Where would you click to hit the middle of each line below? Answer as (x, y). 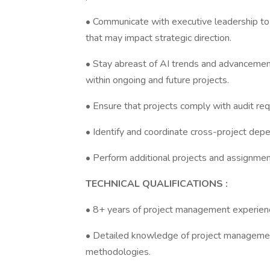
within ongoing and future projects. (157, 80)
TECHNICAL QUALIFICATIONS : (157, 184)
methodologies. (118, 252)
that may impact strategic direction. (159, 38)
